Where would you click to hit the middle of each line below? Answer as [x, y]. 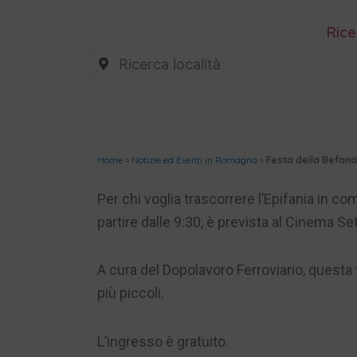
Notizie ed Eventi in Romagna [194, 159]
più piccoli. [131, 293]
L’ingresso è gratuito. [163, 341]
